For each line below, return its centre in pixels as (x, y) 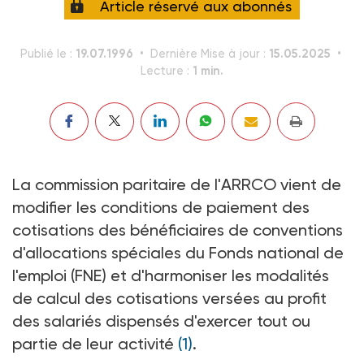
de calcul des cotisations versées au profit (169, 298)
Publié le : (48, 54)
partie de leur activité (95, 343)
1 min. (208, 70)
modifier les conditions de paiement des (161, 207)
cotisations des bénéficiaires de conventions (178, 230)
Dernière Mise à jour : (210, 54)
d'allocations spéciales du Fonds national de (178, 252)
